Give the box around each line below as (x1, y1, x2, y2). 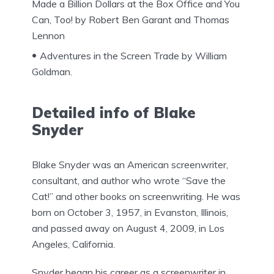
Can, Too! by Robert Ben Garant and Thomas (32, 13, 229, 26)
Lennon (32, 29, 65, 42)
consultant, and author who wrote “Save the (32, 174, 226, 187)
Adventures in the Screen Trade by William (40, 50, 227, 62)
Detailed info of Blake (32, 103, 196, 122)
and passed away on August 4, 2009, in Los (32, 222, 224, 235)
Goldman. (32, 65, 72, 78)
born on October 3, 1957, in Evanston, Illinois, (32, 206, 228, 219)
